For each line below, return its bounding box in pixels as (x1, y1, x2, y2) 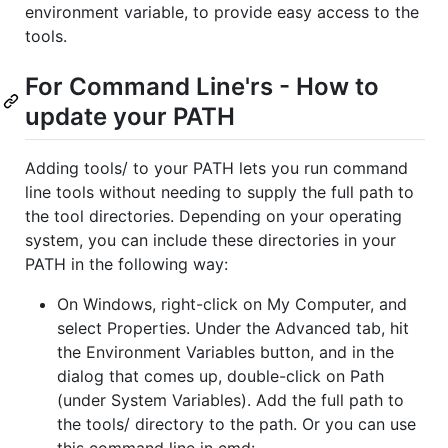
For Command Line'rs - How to (25, 71, 379, 101)
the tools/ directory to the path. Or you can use (57, 413, 416, 434)
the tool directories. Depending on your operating (25, 205, 402, 226)
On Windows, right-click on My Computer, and (57, 293, 407, 314)
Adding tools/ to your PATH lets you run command (25, 157, 408, 178)
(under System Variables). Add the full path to (57, 389, 404, 410)
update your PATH (25, 101, 235, 131)
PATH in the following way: (25, 253, 228, 274)
